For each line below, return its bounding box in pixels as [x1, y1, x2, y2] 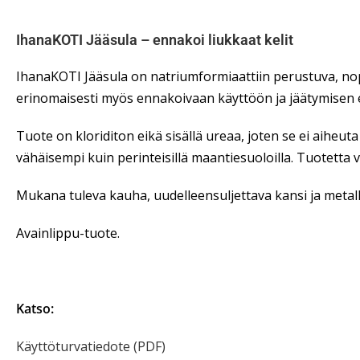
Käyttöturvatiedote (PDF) [16, 337, 166, 355]
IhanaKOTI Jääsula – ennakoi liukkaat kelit [16, 31, 293, 48]
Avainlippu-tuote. [16, 224, 120, 242]
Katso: [16, 300, 54, 317]
